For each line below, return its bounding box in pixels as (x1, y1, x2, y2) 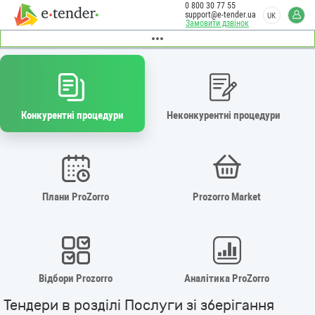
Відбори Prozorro (39, 271, 112, 285)
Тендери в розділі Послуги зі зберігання (4, 297, 274, 314)
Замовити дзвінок (186, 18, 249, 28)
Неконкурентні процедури (167, 108, 281, 122)
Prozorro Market (193, 190, 262, 203)
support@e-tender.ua (185, 10, 256, 20)
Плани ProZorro (42, 190, 109, 203)
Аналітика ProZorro (184, 271, 270, 285)
